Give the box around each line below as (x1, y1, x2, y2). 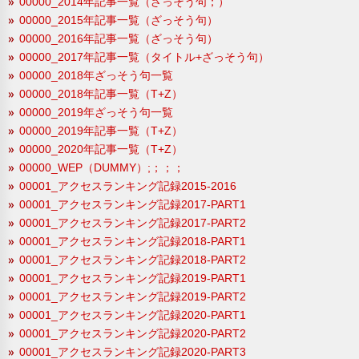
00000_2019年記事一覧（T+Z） (19, 123, 183, 137)
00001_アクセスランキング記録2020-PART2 (19, 326, 246, 340)
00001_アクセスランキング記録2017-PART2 (19, 216, 246, 229)
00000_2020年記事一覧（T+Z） (19, 142, 183, 155)
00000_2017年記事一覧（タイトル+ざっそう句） (19, 50, 269, 63)
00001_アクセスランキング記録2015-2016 (19, 179, 236, 192)
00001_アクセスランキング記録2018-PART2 (19, 252, 246, 266)
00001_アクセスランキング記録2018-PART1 (19, 234, 246, 248)
